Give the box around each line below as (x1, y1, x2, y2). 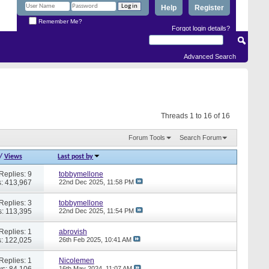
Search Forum (180, 133, 222, 141)
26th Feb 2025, (58, 235, 104, 243)
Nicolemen (58, 256, 94, 265)
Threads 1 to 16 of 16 (161, 112, 230, 120)
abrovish (58, 227, 87, 236)
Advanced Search (184, 53, 236, 60)
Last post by (58, 153, 94, 160)
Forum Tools (128, 133, 165, 141)
